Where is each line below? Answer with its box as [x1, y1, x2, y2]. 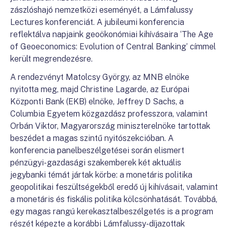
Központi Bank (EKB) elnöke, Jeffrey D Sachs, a [10, 97, 184, 106]
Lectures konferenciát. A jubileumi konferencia [10, 17, 184, 27]
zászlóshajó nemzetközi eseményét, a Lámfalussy [10, 5, 193, 15]
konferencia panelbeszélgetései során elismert [10, 146, 184, 155]
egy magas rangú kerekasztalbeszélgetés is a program [10, 207, 213, 216]
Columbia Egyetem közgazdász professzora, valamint [10, 109, 208, 119]
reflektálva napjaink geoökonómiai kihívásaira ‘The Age [10, 30, 213, 39]
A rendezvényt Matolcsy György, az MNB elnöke [10, 72, 189, 82]
